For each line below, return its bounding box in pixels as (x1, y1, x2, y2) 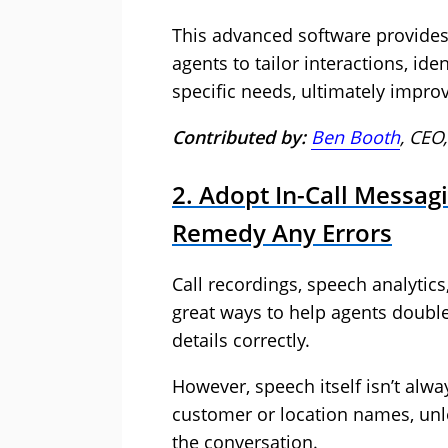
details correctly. (172, 328, 310, 353)
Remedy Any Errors (172, 216, 392, 250)
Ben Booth (311, 125, 400, 150)
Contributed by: (172, 125, 311, 150)
